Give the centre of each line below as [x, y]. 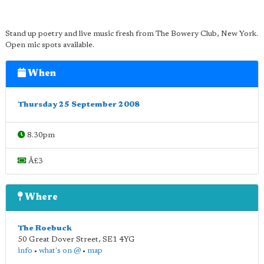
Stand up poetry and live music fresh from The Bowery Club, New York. [132, 34]
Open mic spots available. [50, 45]
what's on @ [60, 251]
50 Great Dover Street [58, 240]
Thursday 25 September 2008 [79, 105]
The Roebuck [45, 228]
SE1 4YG [119, 240]
